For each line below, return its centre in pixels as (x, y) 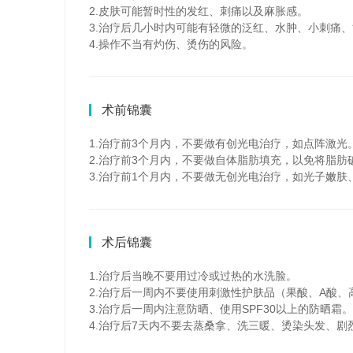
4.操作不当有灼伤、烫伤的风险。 (171, 44)
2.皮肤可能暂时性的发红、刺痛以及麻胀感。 (199, 11)
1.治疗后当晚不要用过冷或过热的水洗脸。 (193, 275)
